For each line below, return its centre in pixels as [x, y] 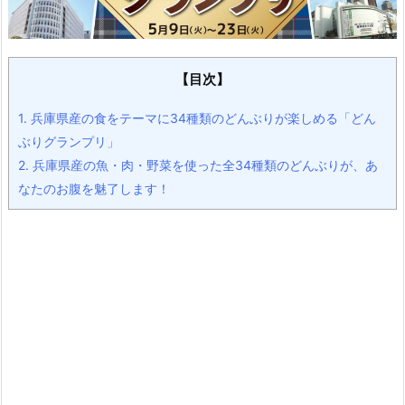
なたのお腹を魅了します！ [94, 188]
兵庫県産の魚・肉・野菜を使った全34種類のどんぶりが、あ [203, 165]
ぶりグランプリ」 [69, 141]
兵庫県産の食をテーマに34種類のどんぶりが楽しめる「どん [202, 118]
